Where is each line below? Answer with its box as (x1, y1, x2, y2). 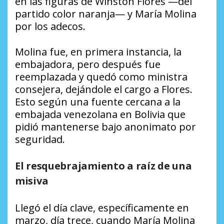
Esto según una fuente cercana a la (15, 95, 180, 109)
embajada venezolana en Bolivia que (15, 107, 185, 121)
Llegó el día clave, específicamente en (15, 201, 189, 215)
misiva (15, 174, 48, 188)
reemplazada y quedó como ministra (15, 70, 187, 84)
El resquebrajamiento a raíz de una (15, 159, 192, 173)
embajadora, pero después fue (15, 57, 160, 71)
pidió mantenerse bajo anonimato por (15, 120, 196, 134)
